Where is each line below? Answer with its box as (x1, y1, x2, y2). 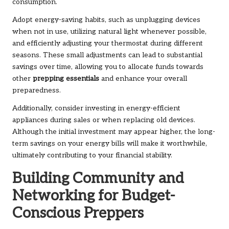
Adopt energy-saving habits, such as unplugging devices (12, 16, 200, 25)
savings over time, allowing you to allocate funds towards (12, 63, 203, 72)
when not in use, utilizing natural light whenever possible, (12, 28, 207, 36)
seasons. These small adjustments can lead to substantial (12, 51, 202, 60)
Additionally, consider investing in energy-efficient (12, 104, 180, 113)
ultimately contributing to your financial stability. (12, 151, 172, 160)
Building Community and (12, 170, 184, 188)
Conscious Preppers (12, 204, 144, 222)
